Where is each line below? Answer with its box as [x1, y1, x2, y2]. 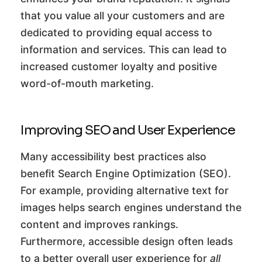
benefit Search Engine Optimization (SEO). [20, 167, 231, 180]
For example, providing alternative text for [20, 184, 229, 197]
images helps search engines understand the [20, 201, 242, 214]
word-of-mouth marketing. [20, 77, 154, 90]
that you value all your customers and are [20, 9, 225, 22]
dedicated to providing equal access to [20, 26, 212, 39]
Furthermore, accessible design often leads [20, 235, 233, 248]
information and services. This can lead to [20, 43, 227, 56]
